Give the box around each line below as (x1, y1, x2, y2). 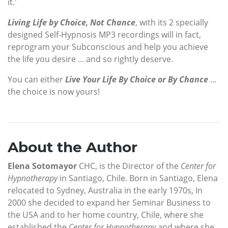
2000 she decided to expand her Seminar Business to (8, 196, 211, 208)
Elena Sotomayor (8, 160, 77, 172)
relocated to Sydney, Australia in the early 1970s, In (8, 184, 203, 196)
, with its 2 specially (135, 16, 208, 28)
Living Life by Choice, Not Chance (8, 16, 135, 28)
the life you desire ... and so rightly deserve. (8, 53, 173, 65)
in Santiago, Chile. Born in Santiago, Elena (58, 172, 218, 184)
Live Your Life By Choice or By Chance (65, 73, 208, 85)
